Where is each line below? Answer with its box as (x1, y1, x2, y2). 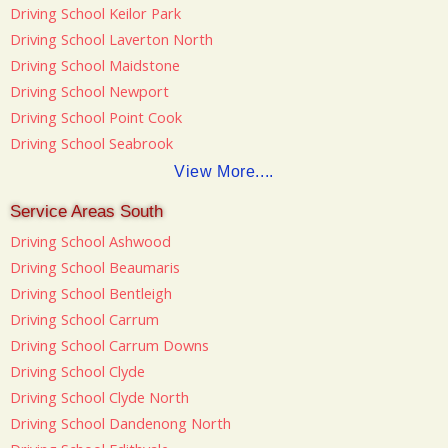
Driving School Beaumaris (10, 257, 180, 278)
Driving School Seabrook (10, 132, 173, 153)
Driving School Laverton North (10, 28, 213, 49)
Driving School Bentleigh (10, 283, 172, 304)
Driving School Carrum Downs (10, 335, 209, 356)
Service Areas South (10, 202, 163, 222)
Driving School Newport (10, 80, 169, 101)
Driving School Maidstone (10, 54, 180, 75)
